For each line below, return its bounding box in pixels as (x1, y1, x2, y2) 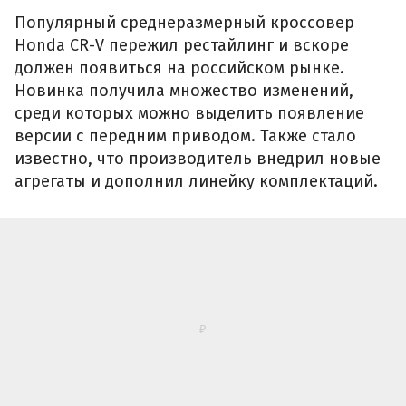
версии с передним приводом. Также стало (14, 126, 356, 147)
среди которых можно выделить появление (14, 103, 364, 124)
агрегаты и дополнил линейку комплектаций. (14, 171, 378, 192)
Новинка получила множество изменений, (14, 81, 353, 101)
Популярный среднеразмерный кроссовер (14, 13, 354, 34)
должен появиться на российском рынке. (14, 58, 344, 79)
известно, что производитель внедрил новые (14, 149, 381, 169)
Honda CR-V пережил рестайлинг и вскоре (14, 35, 349, 56)
